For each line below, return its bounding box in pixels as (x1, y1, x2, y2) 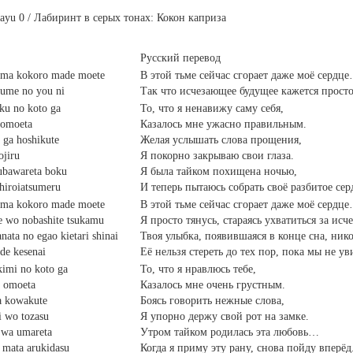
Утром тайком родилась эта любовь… (140, 326, 319, 338)
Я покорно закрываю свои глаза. (140, 150, 294, 162)
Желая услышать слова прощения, (140, 134, 302, 146)
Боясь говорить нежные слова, (140, 295, 284, 307)
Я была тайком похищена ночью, (140, 165, 297, 177)
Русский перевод (140, 52, 221, 64)
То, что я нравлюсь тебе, (140, 263, 256, 275)
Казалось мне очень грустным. (140, 279, 285, 291)
